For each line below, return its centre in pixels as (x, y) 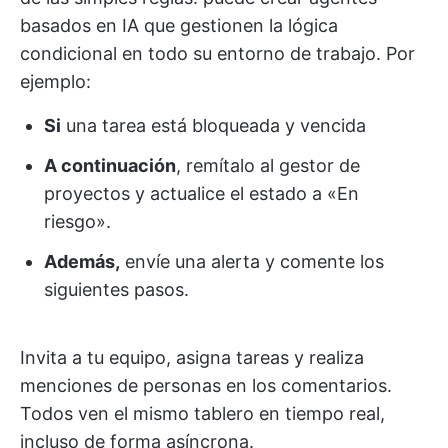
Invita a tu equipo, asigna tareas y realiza (192, 357)
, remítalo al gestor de (268, 165)
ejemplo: (55, 81)
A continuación (110, 165)
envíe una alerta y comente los (252, 261)
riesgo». (77, 221)
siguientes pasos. (116, 289)
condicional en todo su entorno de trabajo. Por (217, 53)
